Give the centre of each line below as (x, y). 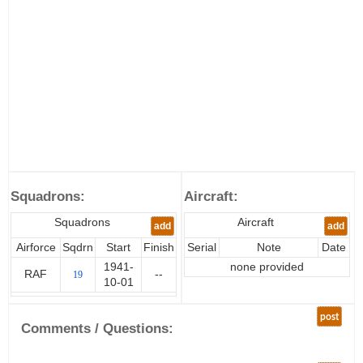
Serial (202, 248)
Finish (159, 248)
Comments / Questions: (97, 328)
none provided (267, 267)
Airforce (36, 248)
